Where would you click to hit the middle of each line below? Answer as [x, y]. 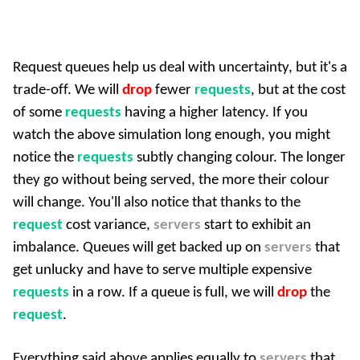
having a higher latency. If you [215, 113]
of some [39, 113]
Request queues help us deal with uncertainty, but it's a [180, 68]
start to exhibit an [256, 226]
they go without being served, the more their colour [171, 181]
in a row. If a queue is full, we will [173, 293]
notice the [45, 158]
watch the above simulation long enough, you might [172, 136]
